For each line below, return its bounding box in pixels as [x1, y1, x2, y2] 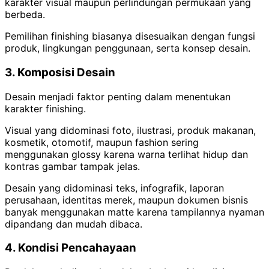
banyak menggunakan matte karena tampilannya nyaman [5, 205, 264, 218]
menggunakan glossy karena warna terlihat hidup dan [5, 148, 248, 160]
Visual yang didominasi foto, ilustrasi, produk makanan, [5, 124, 256, 136]
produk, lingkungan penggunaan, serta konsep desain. [5, 42, 250, 55]
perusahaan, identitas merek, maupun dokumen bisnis [5, 193, 248, 206]
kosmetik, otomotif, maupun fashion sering [5, 136, 199, 148]
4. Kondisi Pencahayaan [5, 241, 136, 255]
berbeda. [5, 8, 45, 21]
